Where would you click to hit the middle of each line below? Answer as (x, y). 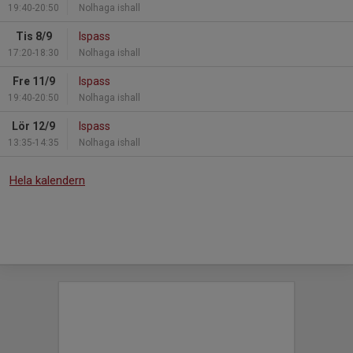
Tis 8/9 (33, 36)
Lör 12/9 (33, 126)
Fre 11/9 (33, 81)
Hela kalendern (47, 180)
